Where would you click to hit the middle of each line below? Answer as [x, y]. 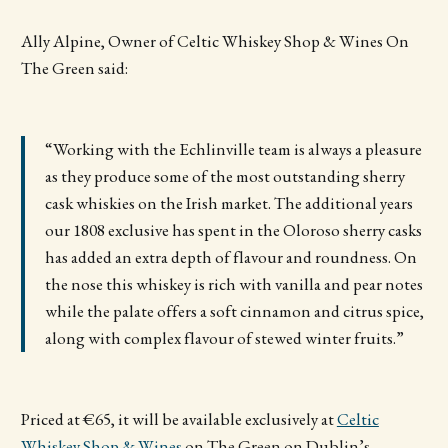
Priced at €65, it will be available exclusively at [178, 419]
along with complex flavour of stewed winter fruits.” [224, 338]
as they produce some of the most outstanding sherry [224, 176]
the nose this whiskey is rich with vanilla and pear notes [233, 284]
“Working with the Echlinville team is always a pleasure [233, 149]
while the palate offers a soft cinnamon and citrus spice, [234, 311]
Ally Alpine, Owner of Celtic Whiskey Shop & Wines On [214, 40]
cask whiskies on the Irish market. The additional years [228, 203]
